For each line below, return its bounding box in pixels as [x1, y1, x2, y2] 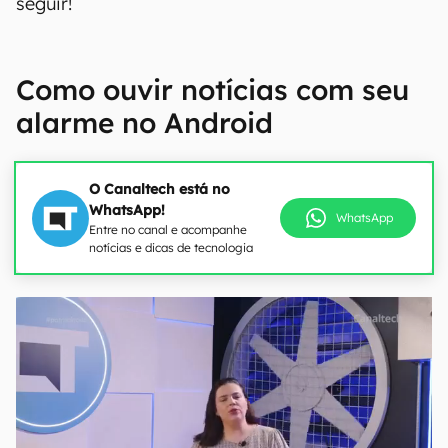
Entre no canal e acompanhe [89, 222, 247, 237]
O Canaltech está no [89, 180, 230, 198]
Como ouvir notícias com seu [16, 72, 409, 107]
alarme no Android [16, 105, 273, 140]
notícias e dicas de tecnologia [89, 240, 253, 255]
